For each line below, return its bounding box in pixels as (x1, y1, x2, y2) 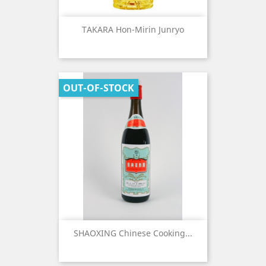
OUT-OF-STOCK (63, 81, 134, 94)
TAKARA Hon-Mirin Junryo (82, 24, 184, 36)
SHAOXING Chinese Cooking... (74, 227, 192, 239)
